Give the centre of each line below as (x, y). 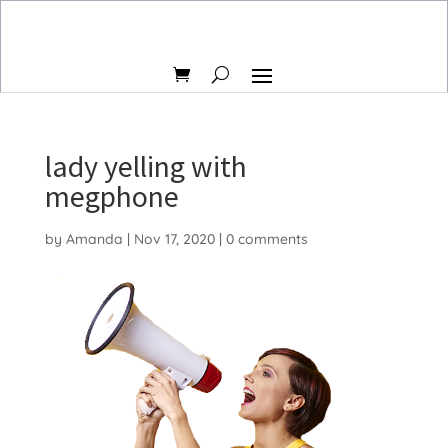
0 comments (266, 239)
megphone (111, 196)
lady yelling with (145, 166)
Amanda (94, 239)
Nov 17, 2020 (174, 239)
